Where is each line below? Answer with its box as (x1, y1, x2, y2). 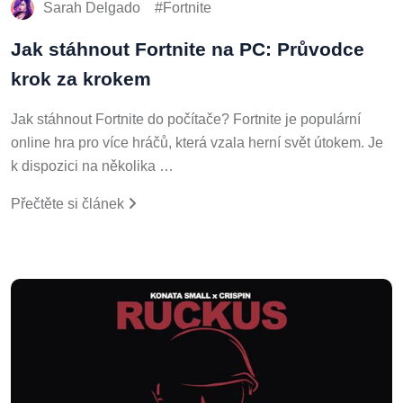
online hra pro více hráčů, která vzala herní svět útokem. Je (11, 130, 383, 147)
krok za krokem (11, 64, 151, 85)
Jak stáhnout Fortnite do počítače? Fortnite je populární (11, 107, 361, 123)
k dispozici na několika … (11, 154, 174, 170)
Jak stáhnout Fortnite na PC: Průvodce (11, 34, 364, 56)
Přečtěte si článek (11, 192, 128, 208)
